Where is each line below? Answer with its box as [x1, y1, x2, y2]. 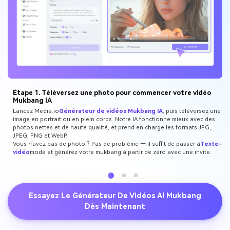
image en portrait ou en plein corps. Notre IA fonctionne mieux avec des [12, 116, 215, 123]
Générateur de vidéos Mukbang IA [59, 108, 163, 115]
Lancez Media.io [12, 108, 59, 115]
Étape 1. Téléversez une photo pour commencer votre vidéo [12, 88, 211, 97]
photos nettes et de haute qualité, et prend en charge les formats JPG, [12, 124, 211, 131]
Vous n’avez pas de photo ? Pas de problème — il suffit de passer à [12, 141, 200, 148]
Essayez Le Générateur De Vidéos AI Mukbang [29, 191, 201, 201]
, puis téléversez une [162, 108, 221, 115]
